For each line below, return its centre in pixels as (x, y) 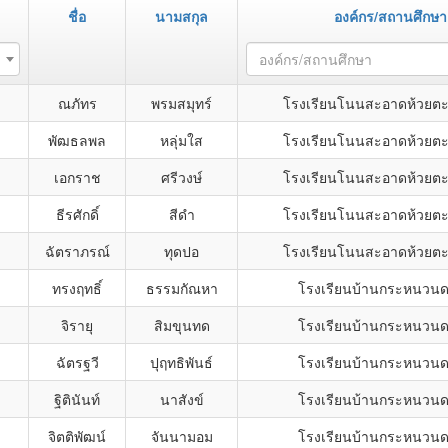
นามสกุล (181, 16)
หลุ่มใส (181, 140)
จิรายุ (77, 325)
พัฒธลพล (77, 140)
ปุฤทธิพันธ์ (181, 362)
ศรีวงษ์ (181, 177)
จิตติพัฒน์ (77, 436)
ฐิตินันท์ (77, 399)
